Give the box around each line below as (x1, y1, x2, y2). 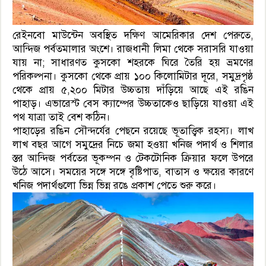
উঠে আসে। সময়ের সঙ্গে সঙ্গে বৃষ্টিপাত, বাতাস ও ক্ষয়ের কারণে (12, 166, 254, 179)
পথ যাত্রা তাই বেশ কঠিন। (12, 111, 111, 124)
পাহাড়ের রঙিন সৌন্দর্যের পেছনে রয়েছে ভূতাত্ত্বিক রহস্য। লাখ (12, 125, 254, 138)
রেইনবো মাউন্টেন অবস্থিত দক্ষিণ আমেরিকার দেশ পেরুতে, (12, 29, 254, 42)
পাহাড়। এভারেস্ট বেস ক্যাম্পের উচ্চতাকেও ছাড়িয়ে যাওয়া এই (12, 97, 254, 110)
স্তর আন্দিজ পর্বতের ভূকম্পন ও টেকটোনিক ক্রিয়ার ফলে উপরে (12, 152, 254, 165)
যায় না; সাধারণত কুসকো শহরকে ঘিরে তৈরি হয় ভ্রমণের (12, 56, 254, 69)
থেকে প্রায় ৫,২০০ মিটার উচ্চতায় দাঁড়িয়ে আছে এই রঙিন (12, 84, 254, 97)
